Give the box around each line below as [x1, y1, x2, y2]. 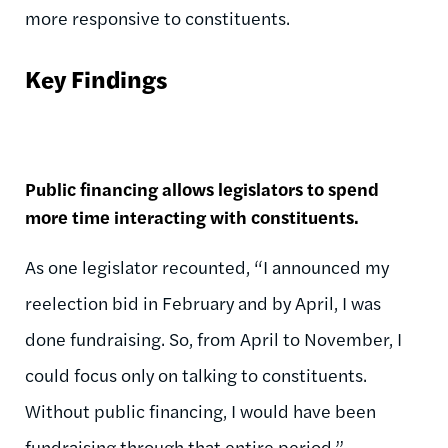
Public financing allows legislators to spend [25, 176, 379, 202]
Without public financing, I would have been [25, 398, 376, 424]
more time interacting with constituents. [25, 204, 359, 230]
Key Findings [25, 60, 167, 95]
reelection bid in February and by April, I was [25, 290, 381, 316]
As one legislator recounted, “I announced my [25, 254, 389, 280]
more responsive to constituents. [25, 4, 290, 30]
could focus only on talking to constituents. [25, 362, 367, 388]
